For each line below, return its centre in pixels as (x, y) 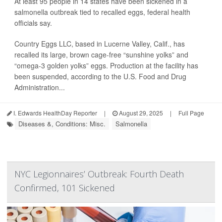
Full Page (191, 113)
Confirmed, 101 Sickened (65, 188)
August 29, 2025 (140, 113)
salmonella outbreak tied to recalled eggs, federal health (102, 12)
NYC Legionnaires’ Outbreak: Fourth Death (99, 174)
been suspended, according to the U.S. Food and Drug (100, 77)
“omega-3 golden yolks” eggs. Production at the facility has (106, 66)
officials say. (33, 23)
